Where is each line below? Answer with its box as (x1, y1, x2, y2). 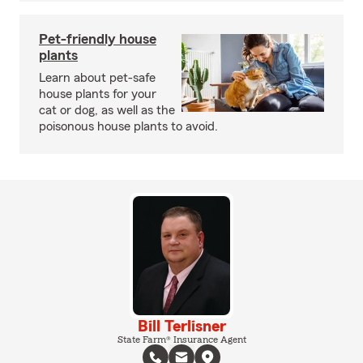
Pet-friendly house (39, 32, 156, 47)
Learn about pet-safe (39, 71, 156, 85)
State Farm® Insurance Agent (117, 334, 246, 344)
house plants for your (39, 88, 156, 101)
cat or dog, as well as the (39, 104, 175, 117)
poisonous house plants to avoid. (39, 120, 218, 134)
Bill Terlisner (137, 318, 226, 335)
